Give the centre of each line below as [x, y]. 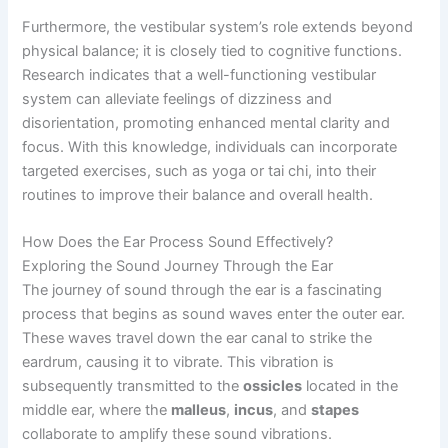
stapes [335, 410]
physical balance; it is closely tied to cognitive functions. [212, 50]
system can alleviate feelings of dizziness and [177, 98]
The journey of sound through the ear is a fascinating [202, 290]
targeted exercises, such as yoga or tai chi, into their [199, 170]
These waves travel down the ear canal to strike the [197, 338]
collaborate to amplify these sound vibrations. [177, 434]
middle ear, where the [97, 410]
